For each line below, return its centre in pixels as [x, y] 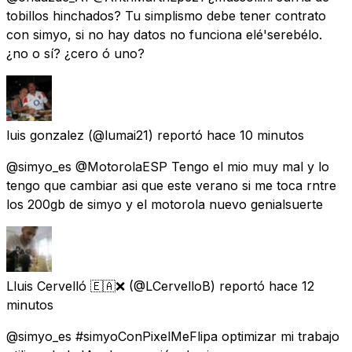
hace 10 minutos [255, 135]
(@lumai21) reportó [145, 135]
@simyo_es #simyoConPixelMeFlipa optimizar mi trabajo [173, 336]
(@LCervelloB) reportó [197, 286]
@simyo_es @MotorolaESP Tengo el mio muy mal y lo [168, 166]
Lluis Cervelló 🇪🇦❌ [66, 286]
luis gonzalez [45, 135]
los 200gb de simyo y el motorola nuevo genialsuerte [165, 204]
